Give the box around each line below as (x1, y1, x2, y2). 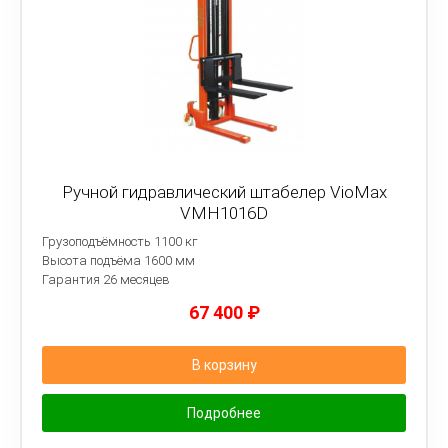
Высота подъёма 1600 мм (42, 253, 195, 268)
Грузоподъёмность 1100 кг (42, 234, 198, 249)
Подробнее (187, 405, 261, 421)
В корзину (191, 357, 257, 373)
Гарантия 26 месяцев (42, 272, 170, 287)
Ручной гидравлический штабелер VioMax (61, 182, 387, 202)
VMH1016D (180, 203, 268, 223)
